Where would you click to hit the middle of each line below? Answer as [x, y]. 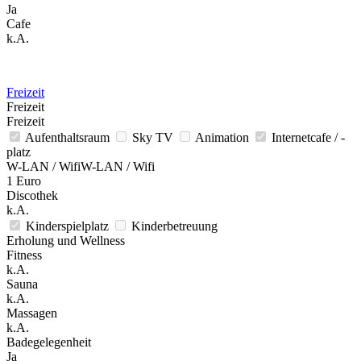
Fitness [24, 255]
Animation [224, 137]
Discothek [32, 195]
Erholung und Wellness [66, 240]
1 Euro [24, 180]
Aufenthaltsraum [69, 137]
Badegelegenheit [49, 342]
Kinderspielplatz [69, 226]
